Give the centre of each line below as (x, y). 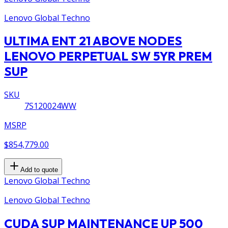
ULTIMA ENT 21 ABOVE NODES (93, 41)
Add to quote (39, 170)
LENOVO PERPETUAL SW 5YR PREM (108, 56)
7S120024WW (50, 106)
